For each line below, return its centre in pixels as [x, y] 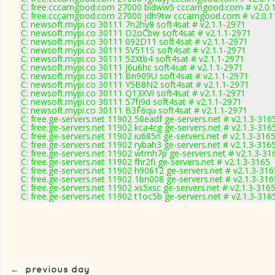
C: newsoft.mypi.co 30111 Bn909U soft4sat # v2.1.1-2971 [135, 76]
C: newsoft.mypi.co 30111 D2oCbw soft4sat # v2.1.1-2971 [136, 33]
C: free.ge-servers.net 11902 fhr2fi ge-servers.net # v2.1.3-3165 [145, 162]
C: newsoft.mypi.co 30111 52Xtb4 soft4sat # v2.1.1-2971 [133, 59]
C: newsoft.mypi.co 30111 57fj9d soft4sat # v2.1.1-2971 [131, 102]
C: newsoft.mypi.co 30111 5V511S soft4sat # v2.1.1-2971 [134, 50]
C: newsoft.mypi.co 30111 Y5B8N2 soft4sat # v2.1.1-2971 [135, 84]
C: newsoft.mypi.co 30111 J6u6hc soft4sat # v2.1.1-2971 [132, 67]
